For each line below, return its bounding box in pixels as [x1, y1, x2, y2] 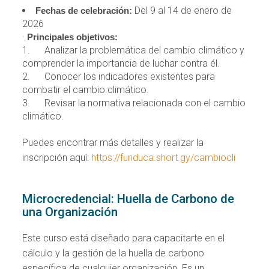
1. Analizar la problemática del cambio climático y [22, 44, 245, 56]
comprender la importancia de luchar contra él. [22, 57, 220, 69]
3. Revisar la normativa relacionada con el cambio [22, 97, 246, 109]
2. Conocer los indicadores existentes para [22, 70, 216, 82]
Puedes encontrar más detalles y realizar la [22, 136, 204, 148]
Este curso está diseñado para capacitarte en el [22, 232, 225, 244]
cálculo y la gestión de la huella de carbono [22, 247, 205, 259]
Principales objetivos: [27, 31, 118, 42]
